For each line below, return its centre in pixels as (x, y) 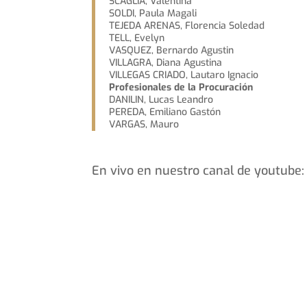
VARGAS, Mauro (144, 124)
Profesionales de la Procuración (181, 87)
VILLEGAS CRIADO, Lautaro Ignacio (184, 75)
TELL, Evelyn (137, 38)
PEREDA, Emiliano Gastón (165, 112)
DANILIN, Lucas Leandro (161, 100)
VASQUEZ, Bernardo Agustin (172, 50)
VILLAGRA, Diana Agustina (166, 63)
